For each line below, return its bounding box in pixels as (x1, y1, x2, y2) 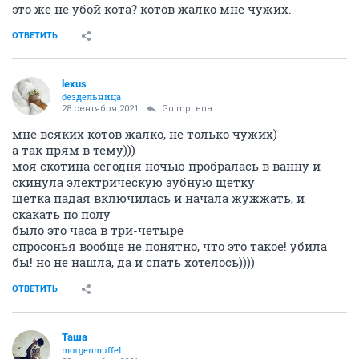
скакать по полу (12, 205, 111, 222)
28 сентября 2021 (62, 103, 139, 114)
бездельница (62, 90, 121, 103)
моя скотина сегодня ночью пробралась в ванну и (12, 157, 321, 174)
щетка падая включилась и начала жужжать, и (12, 189, 305, 206)
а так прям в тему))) (12, 141, 135, 158)
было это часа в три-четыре (12, 221, 184, 238)
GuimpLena (162, 103, 212, 114)
